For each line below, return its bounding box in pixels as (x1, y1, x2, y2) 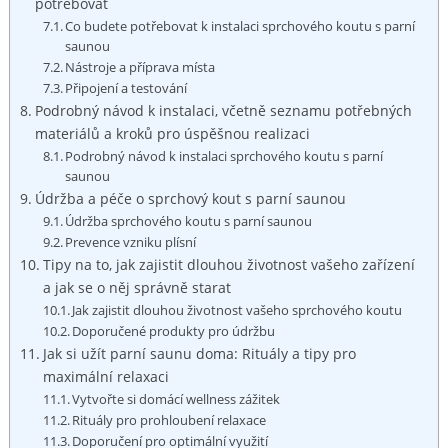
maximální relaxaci (42, 366, 169, 386)
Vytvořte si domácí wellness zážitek (72, 389, 281, 408)
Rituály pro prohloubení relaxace (72, 410, 267, 429)
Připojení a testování (65, 78, 188, 97)
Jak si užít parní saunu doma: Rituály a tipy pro (42, 343, 356, 363)
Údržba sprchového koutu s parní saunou (65, 211, 313, 230)
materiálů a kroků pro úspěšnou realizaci (34, 123, 310, 143)
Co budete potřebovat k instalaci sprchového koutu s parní (65, 16, 416, 35)
